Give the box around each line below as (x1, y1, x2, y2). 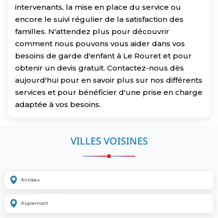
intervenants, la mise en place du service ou (15, 2, 181, 12)
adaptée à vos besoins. (15, 99, 101, 109)
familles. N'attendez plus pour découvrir (15, 26, 169, 36)
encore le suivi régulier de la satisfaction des (15, 14, 183, 24)
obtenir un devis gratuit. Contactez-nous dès (15, 63, 184, 73)
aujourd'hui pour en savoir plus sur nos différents (15, 75, 202, 85)
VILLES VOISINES (70, 134, 148, 147)
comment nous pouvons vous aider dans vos (15, 38, 185, 48)
